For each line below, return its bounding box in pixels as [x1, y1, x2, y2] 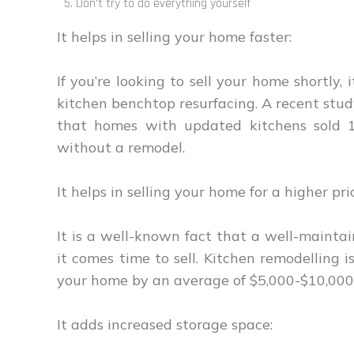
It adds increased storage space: [57, 315, 273, 334]
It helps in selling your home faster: [57, 28, 292, 47]
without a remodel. [57, 138, 185, 157]
